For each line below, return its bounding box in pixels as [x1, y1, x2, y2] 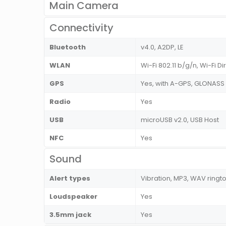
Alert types [49, 174, 90, 184]
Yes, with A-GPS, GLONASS [141, 79, 224, 89]
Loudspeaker [49, 192, 97, 202]
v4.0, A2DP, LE [141, 42, 184, 52]
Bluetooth [49, 42, 86, 52]
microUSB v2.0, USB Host [141, 115, 219, 125]
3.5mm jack [49, 210, 91, 220]
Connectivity [49, 21, 114, 35]
